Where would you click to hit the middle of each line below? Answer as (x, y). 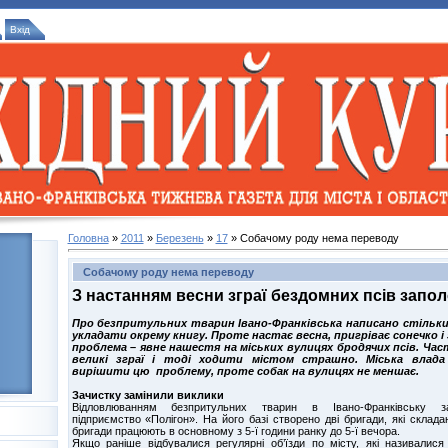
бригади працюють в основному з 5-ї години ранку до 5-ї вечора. (235, 430)
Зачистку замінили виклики (147, 394)
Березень (179, 238)
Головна (88, 238)
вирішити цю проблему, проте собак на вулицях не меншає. (245, 370)
